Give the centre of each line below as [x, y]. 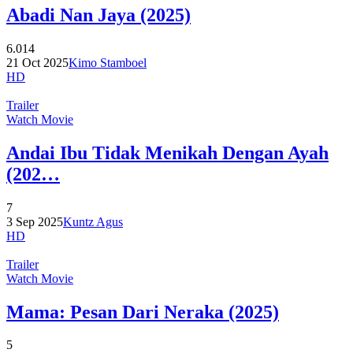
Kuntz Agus [93, 221]
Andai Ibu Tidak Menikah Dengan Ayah [167, 152]
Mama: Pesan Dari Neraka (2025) [143, 312]
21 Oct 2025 [37, 62]
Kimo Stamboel [108, 62]
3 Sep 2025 [35, 221]
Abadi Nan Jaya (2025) [98, 15]
